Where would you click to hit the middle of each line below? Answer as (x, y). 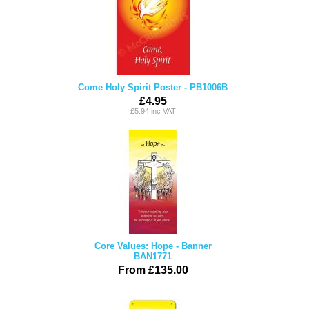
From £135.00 (153, 270)
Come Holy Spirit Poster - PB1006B (153, 87)
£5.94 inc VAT (153, 111)
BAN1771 (153, 256)
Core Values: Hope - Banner (153, 246)
